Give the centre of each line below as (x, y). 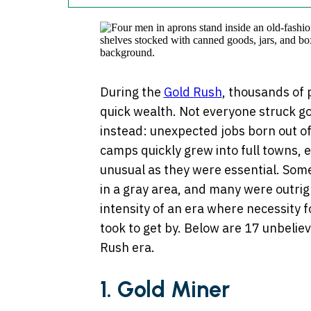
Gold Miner (173, 289)
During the (132, 92)
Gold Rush (193, 92)
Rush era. (127, 247)
